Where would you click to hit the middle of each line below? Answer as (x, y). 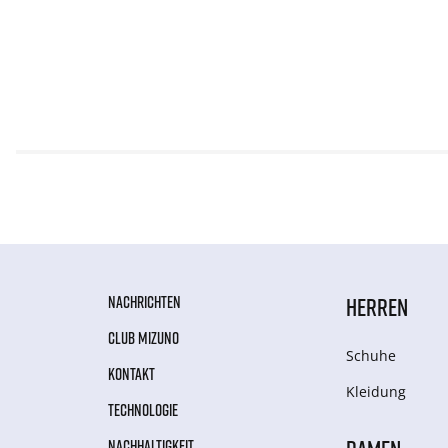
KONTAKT (131, 374)
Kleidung (376, 392)
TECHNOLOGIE (143, 410)
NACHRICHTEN (144, 302)
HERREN (377, 307)
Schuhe (371, 356)
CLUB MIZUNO (143, 338)
